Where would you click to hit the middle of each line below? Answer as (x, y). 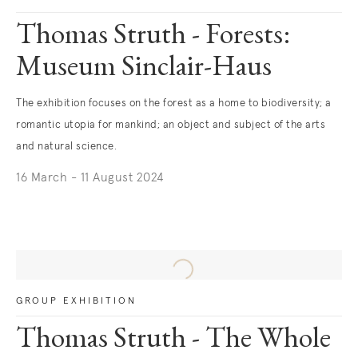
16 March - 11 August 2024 (90, 178)
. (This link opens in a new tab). (103, 201)
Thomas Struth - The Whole (173, 340)
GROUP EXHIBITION (76, 301)
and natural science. (66, 147)
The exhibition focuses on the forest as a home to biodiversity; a (174, 103)
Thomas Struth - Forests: (153, 37)
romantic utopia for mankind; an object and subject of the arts (171, 125)
